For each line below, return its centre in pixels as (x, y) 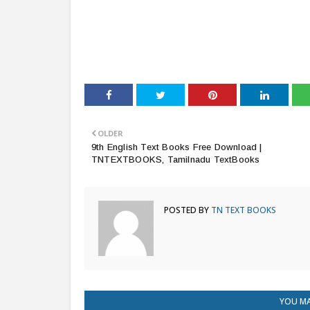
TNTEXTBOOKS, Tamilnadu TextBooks (176, 159)
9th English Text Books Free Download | (177, 147)
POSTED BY (186, 210)
